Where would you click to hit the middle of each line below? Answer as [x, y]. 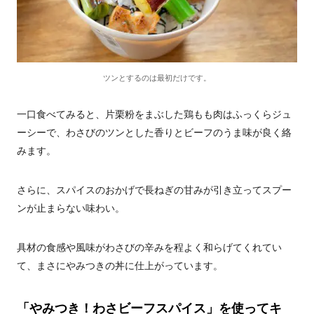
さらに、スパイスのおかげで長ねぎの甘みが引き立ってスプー [154, 190]
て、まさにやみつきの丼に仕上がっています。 [120, 266]
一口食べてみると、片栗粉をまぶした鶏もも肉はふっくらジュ [154, 114]
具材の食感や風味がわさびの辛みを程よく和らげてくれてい [149, 247]
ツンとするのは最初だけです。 [157, 78]
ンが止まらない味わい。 [71, 208]
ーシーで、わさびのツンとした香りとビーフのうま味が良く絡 [154, 132]
